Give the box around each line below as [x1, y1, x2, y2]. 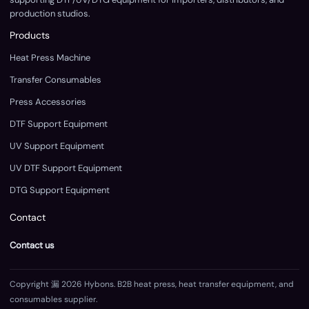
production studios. [10, 8, 90, 20]
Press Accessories [10, 96, 86, 108]
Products [10, 29, 50, 42]
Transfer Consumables [10, 74, 101, 86]
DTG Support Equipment [10, 184, 110, 197]
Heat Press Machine [10, 52, 90, 64]
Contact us [10, 239, 54, 252]
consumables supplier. [10, 294, 97, 306]
